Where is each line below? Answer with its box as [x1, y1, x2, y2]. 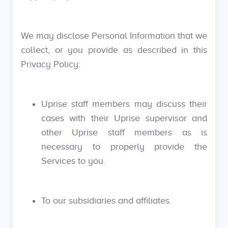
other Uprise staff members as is [41, 127, 207, 137]
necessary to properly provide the [41, 141, 207, 152]
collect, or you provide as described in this [21, 45, 207, 55]
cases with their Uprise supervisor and [41, 113, 207, 123]
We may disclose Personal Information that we [21, 31, 207, 41]
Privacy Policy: [21, 59, 80, 69]
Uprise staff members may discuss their [41, 99, 207, 109]
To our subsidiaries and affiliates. [41, 195, 172, 206]
